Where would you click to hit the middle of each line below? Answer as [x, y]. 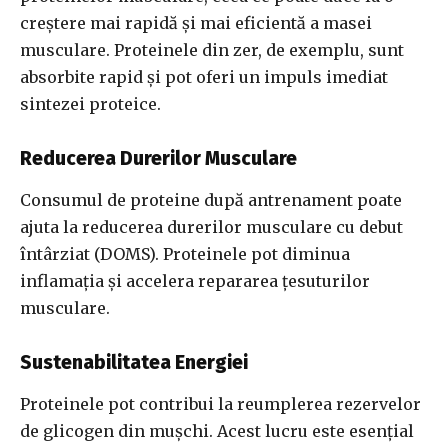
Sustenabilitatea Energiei [134, 363]
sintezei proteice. [90, 104]
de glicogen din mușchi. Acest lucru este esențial [217, 431]
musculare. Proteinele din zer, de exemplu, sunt [212, 50]
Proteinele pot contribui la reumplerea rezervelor [220, 404]
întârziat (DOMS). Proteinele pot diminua [185, 254]
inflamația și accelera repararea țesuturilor [195, 281]
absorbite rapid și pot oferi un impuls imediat [204, 77]
